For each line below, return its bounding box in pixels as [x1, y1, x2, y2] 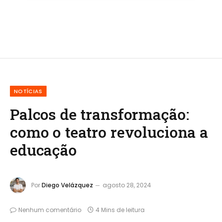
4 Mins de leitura [96, 205, 145, 214]
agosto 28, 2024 [103, 180, 151, 189]
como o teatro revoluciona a [10, 122, 208, 142]
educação [10, 140, 77, 160]
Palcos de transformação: [10, 104, 189, 124]
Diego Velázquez [42, 180, 93, 189]
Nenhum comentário [18, 205, 81, 214]
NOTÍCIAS [14, 87, 43, 96]
